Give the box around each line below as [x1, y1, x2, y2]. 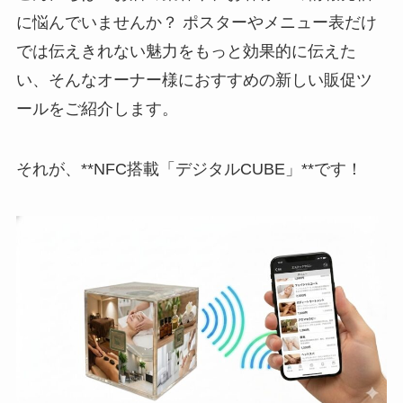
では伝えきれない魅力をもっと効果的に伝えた [15, 41, 356, 60]
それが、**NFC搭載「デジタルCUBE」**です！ [15, 160, 363, 179]
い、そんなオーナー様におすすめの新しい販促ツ [15, 70, 372, 89]
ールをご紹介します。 [15, 99, 178, 118]
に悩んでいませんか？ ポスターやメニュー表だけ [15, 13, 377, 31]
